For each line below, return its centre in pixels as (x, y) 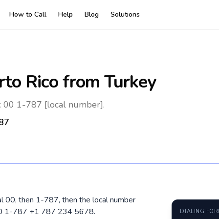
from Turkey (107, 82)
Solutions (125, 14)
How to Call (28, 14)
